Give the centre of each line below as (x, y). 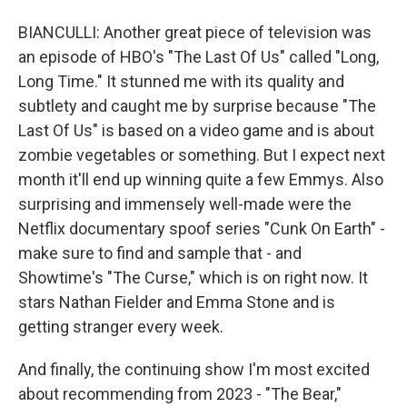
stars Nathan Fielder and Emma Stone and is (177, 302)
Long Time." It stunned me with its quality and (181, 81)
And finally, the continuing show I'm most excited (194, 369)
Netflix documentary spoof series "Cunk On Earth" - (202, 228)
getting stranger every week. (121, 327)
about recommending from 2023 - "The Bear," (180, 394)
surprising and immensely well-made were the (185, 204)
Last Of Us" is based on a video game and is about (196, 130)
